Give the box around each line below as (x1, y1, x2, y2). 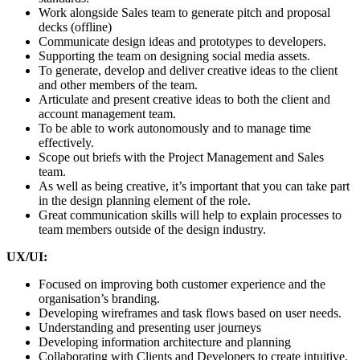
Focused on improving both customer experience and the (39, 276, 325, 291)
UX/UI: (6, 249, 47, 264)
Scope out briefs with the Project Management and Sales (39, 149, 324, 164)
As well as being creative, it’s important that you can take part (39, 178, 350, 193)
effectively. (39, 135, 94, 149)
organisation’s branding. (39, 291, 160, 305)
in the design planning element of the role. (39, 193, 251, 207)
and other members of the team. (39, 77, 198, 92)
